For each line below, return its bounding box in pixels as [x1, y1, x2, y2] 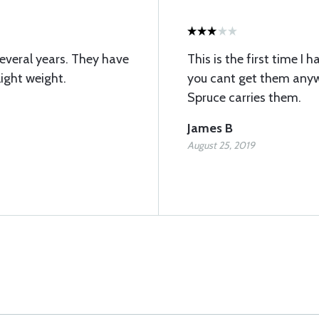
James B [187, 120, 233, 136]
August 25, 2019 [187, 139, 255, 152]
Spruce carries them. [187, 90, 301, 105]
